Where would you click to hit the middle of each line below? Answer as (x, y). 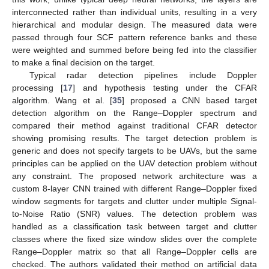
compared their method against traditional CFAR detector (134, 125)
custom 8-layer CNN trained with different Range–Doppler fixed (134, 188)
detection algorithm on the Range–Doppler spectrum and (134, 113)
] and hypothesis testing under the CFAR (165, 87)
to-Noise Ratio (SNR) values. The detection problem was (134, 213)
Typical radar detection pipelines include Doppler (143, 75)
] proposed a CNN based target (190, 100)
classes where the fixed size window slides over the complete (134, 239)
